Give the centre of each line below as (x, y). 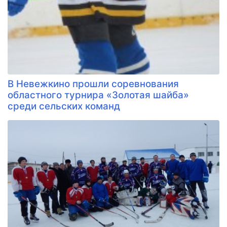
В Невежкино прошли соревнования (93, 84)
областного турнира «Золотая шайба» (98, 95)
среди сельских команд (64, 106)
